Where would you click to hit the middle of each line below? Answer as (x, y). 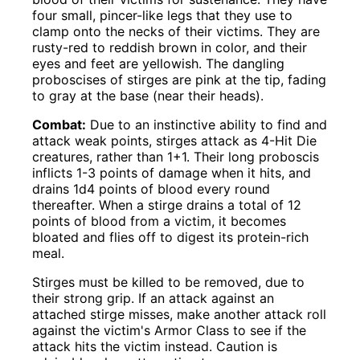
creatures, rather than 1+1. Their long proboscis (176, 157)
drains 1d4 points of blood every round (151, 189)
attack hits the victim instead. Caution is (155, 347)
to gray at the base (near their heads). (148, 96)
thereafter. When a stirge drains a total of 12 (167, 205)
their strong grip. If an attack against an (153, 299)
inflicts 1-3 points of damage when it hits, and (172, 173)
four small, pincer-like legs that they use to (163, 16)
